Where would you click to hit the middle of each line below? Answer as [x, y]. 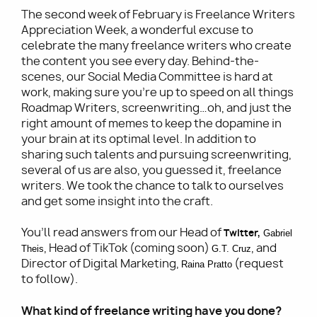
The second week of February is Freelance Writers [158, 15]
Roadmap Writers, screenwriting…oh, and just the [156, 108]
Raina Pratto [207, 265]
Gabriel [278, 234]
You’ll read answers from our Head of [122, 233]
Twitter [241, 233]
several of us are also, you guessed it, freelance [151, 171]
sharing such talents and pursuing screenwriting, [156, 155]
